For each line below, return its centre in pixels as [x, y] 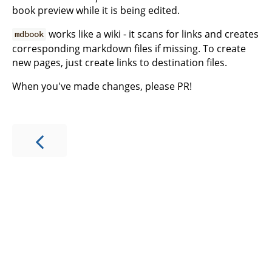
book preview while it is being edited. [96, 10]
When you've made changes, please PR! [102, 86]
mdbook [29, 34]
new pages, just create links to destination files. [120, 62]
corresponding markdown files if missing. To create [129, 48]
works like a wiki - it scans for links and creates [153, 34]
